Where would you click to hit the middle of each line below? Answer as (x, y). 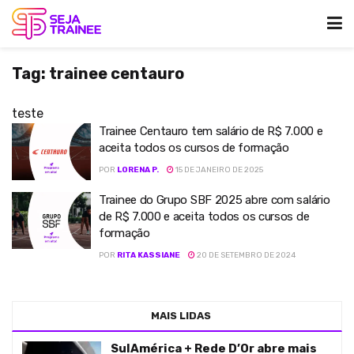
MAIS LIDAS (181, 316)
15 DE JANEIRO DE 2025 (218, 170)
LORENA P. (138, 170)
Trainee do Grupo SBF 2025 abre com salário (215, 200)
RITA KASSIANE (149, 255)
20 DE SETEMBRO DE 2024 (245, 255)
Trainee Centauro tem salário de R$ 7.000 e (211, 131)
